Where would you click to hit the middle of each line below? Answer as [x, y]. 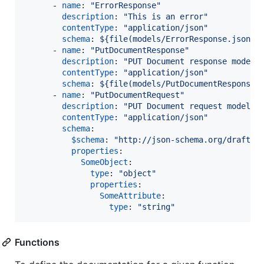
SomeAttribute [130, 195]
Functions [37, 242]
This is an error [166, 16]
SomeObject [104, 162]
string [156, 207]
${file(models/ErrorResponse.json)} [180, 39]
